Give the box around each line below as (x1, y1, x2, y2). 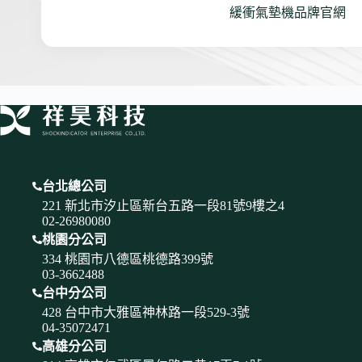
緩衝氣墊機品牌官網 (229, 6, 346, 20)
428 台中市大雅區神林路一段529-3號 (41, 305, 250, 319)
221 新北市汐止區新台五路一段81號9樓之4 (41, 199, 284, 213)
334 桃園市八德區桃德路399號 (41, 252, 213, 266)
